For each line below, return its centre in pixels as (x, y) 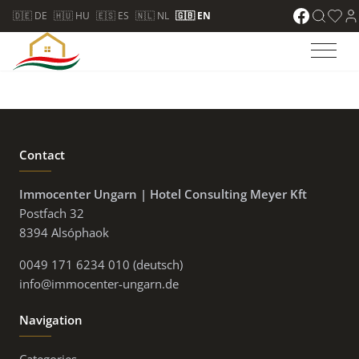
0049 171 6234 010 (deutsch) (101, 264)
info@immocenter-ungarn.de (99, 284)
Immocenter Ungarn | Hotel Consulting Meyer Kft (163, 194)
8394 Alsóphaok (64, 232)
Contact (42, 155)
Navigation (51, 320)
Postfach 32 (52, 213)
